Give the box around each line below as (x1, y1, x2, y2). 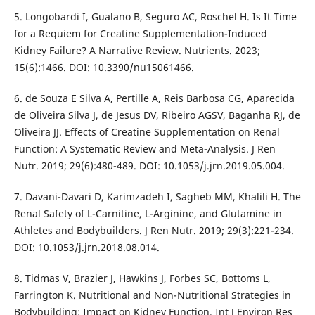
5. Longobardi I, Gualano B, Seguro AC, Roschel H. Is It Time (13, 10, 297, 24)
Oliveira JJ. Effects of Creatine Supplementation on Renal (13, 125, 280, 139)
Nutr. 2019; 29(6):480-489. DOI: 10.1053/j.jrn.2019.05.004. (13, 159, 285, 173)
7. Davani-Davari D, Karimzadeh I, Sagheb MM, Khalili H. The (13, 190, 301, 204)
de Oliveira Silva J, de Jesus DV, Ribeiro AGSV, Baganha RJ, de (13, 108, 300, 122)
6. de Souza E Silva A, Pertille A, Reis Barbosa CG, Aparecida (13, 91, 295, 105)
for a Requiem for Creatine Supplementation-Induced (13, 27, 267, 41)
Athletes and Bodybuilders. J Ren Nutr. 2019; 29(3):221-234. (13, 224, 294, 238)
